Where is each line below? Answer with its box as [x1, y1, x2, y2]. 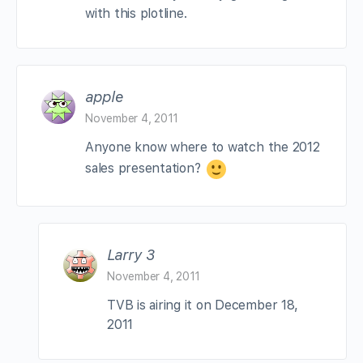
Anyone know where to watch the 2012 [85, 139, 320, 155]
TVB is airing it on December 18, [107, 297, 298, 313]
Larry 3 [107, 246, 155, 263]
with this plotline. [85, 5, 187, 21]
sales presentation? [85, 160, 205, 177]
